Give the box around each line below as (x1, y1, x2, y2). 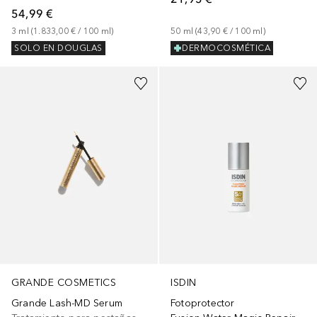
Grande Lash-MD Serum (11, 297, 122, 310)
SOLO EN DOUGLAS (14, 43, 103, 54)
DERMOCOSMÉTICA (182, 43, 270, 54)
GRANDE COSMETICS (11, 277, 116, 289)
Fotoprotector (171, 297, 235, 310)
